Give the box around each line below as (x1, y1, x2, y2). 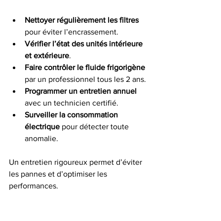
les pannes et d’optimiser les (9, 169, 109, 178)
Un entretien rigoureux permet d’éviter (9, 157, 144, 166)
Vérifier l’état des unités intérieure (25, 39, 145, 48)
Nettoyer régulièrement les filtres (25, 15, 139, 24)
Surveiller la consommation (25, 110, 120, 119)
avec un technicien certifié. (25, 98, 118, 107)
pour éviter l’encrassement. (25, 27, 118, 36)
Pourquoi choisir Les (9, 205, 119, 218)
